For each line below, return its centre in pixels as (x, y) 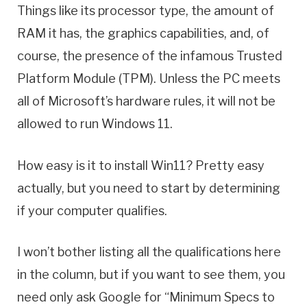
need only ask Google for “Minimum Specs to (146, 297)
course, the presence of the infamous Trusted (150, 56)
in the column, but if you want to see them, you (151, 275)
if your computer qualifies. (92, 210)
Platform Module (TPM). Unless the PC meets (149, 78)
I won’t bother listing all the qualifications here (149, 252)
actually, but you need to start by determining (149, 188)
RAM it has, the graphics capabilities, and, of (143, 33)
